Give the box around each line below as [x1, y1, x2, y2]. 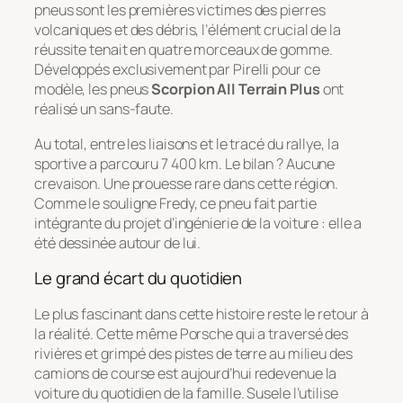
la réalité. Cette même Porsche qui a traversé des [34, 323, 349, 344]
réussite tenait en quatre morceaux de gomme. [34, 40, 333, 60]
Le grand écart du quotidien [34, 266, 243, 291]
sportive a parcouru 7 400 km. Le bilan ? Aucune [34, 153, 336, 174]
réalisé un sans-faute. [34, 99, 174, 120]
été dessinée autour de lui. [34, 232, 201, 253]
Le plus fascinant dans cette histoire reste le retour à [34, 303, 369, 324]
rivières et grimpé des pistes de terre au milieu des [34, 343, 353, 363]
